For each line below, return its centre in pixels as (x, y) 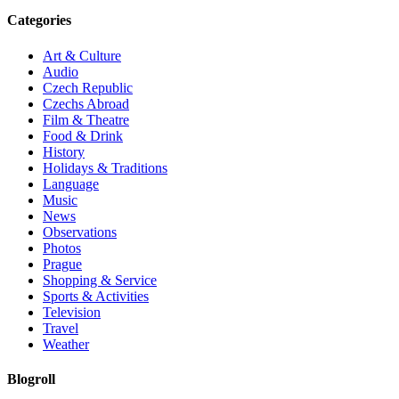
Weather (66, 344)
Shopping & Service (100, 280)
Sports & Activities (96, 296)
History (64, 151)
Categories (39, 20)
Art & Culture (82, 55)
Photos (62, 248)
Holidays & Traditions (105, 167)
